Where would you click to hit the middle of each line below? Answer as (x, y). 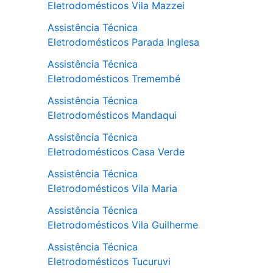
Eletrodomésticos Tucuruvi (109, 262)
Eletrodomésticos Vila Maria (112, 189)
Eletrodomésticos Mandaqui (112, 115)
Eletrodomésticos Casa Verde (116, 152)
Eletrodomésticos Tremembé (114, 79)
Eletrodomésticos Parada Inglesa (123, 42)
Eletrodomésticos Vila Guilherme (123, 225)
